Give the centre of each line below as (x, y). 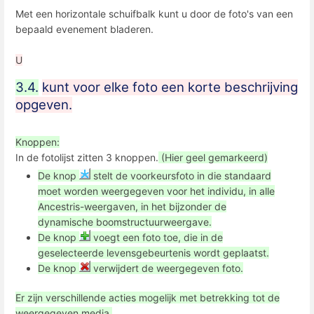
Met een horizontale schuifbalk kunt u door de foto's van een (154, 14)
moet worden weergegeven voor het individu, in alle (156, 191)
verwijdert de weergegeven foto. (167, 268)
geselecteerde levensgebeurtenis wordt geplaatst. (153, 253)
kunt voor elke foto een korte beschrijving (170, 88)
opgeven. (44, 105)
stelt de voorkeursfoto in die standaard (181, 176)
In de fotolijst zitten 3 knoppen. (87, 158)
